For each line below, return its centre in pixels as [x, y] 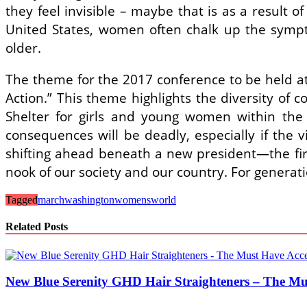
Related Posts [37, 227]
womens [133, 200]
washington [89, 200]
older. [23, 47]
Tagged [22, 200]
